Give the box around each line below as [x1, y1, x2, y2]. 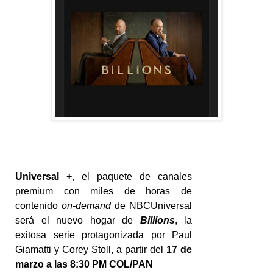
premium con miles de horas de [15, 185, 192, 196]
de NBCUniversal [111, 200, 192, 211]
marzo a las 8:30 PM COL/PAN [15, 258, 153, 269]
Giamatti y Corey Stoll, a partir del [15, 244, 166, 255]
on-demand [62, 200, 111, 211]
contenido [15, 200, 62, 211]
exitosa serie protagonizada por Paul [15, 229, 192, 240]
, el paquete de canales [72, 171, 192, 182]
